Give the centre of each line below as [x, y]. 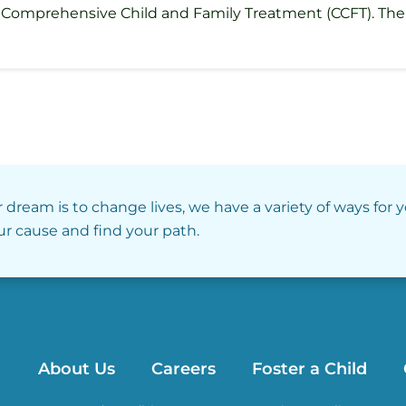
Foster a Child [309, 368]
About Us [76, 368]
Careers [183, 368]
